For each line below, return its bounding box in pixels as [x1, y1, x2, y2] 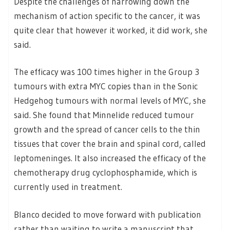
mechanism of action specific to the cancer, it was [14, 10, 200, 21]
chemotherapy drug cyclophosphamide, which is [14, 167, 197, 178]
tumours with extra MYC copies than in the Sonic [14, 81, 198, 92]
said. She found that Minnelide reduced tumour [14, 109, 194, 121]
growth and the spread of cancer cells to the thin [14, 124, 200, 135]
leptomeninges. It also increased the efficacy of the [14, 152, 206, 164]
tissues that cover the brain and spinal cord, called [14, 138, 206, 149]
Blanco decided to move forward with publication [14, 208, 201, 220]
